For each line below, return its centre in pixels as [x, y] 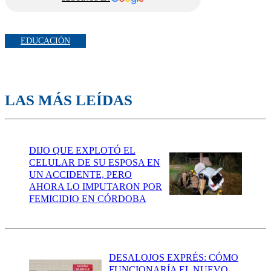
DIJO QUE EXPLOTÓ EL [82, 151]
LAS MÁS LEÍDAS [69, 100]
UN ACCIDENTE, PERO [80, 175]
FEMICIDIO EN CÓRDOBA [88, 199]
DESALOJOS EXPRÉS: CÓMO [174, 257]
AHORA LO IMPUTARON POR [96, 187]
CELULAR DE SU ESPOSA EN [95, 163]
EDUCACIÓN [45, 41]
